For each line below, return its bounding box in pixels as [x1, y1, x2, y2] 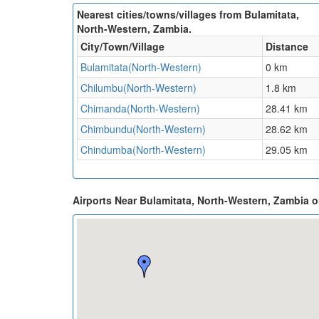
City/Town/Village [80, 39, 164, 54]
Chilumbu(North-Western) [80, 80, 197, 95]
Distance [266, 39, 308, 54]
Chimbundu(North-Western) [80, 122, 206, 137]
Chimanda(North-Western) [80, 101, 200, 116]
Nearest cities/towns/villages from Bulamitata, [77, 7, 299, 22]
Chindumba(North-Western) [80, 142, 206, 157]
